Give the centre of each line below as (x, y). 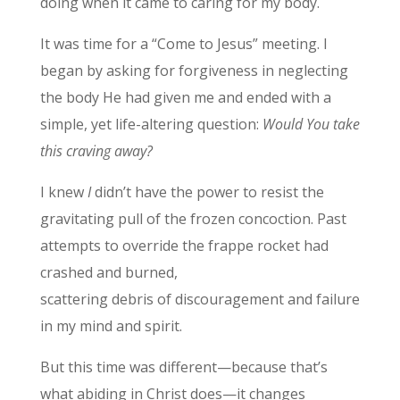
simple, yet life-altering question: (151, 125)
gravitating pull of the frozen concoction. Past (193, 219)
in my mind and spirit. (112, 326)
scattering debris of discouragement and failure (200, 300)
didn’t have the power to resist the (209, 192)
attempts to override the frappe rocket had (184, 246)
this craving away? (96, 151)
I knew (63, 192)
